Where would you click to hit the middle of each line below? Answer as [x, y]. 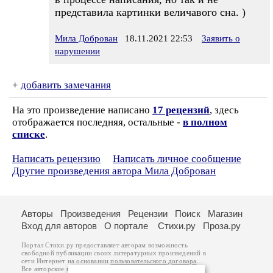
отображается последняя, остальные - [97, 122]
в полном [205, 122]
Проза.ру [222, 226]
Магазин [225, 214]
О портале [126, 226]
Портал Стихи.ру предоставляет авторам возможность [105, 245]
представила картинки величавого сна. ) [150, 12]
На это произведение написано [82, 110]
